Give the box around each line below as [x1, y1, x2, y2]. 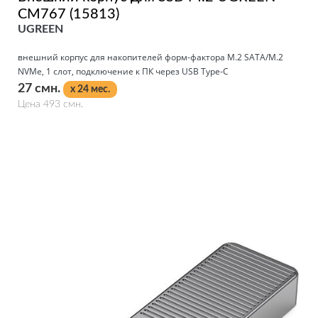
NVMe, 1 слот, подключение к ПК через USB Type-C [18, 65, 229, 78]
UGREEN [18, 23, 63, 35]
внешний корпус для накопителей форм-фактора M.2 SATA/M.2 [18, 51, 283, 64]
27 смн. [18, 82, 63, 96]
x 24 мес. [70, 84, 110, 95]
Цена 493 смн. [18, 99, 83, 110]
